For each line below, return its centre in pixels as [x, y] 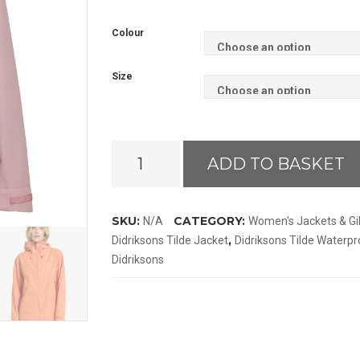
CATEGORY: [211, 221]
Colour [128, 33]
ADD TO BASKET [276, 164]
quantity [133, 209]
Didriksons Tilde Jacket [170, 241]
